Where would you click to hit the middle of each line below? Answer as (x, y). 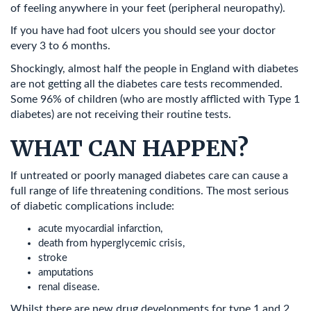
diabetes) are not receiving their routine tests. (121, 114)
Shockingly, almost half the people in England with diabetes (154, 68)
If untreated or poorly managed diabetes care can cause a (149, 176)
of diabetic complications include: (92, 206)
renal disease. (69, 287)
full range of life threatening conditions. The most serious (150, 191)
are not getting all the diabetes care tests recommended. (146, 84)
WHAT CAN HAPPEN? (129, 148)
